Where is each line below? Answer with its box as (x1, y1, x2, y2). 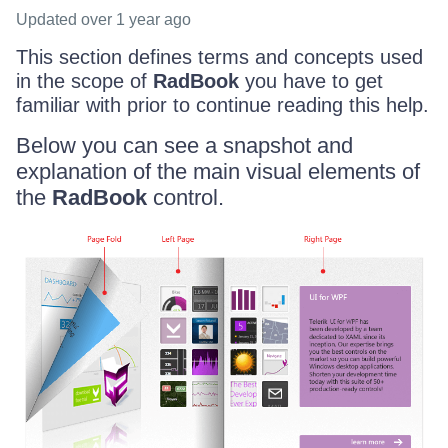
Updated (16, 11, 81, 28)
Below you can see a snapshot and (16, 133, 353, 158)
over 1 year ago (81, 11, 191, 28)
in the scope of (16, 70, 153, 92)
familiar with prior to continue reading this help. (16, 94, 429, 116)
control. (147, 185, 224, 210)
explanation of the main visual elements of (16, 159, 420, 184)
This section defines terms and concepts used (16, 46, 423, 68)
